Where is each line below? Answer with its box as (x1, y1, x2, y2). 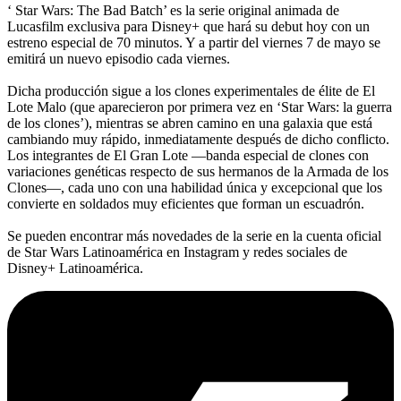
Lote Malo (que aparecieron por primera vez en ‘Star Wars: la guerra (7, 98, 392, 115)
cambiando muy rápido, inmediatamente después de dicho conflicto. (7, 131, 389, 147)
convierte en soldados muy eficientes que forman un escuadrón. (7, 195, 364, 211)
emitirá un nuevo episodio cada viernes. (7, 50, 230, 66)
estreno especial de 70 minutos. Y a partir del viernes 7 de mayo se (7, 34, 380, 50)
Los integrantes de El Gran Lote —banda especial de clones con (7, 147, 369, 163)
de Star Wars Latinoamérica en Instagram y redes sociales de (7, 243, 347, 260)
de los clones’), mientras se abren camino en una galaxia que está (7, 115, 372, 131)
